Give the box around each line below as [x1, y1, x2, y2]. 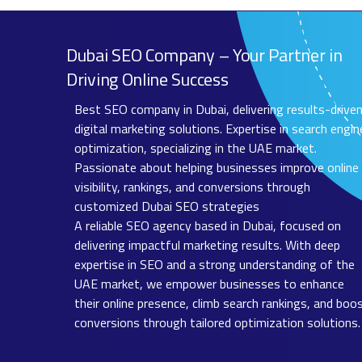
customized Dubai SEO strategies [74, 196, 259, 217]
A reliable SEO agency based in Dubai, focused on [74, 216, 341, 236]
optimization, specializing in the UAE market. [74, 138, 317, 158]
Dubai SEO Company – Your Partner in [66, 41, 343, 69]
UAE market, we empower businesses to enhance [74, 274, 344, 294]
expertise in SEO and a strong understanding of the [74, 255, 355, 275]
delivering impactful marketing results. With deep [74, 235, 340, 255]
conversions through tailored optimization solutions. [74, 313, 360, 333]
